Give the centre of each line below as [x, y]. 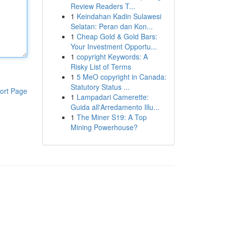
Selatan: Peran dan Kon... [111, 26]
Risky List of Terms [101, 67]
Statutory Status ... [100, 87]
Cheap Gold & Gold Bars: [117, 36]
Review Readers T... [103, 6]
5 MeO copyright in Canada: [121, 77]
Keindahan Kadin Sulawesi [119, 16]
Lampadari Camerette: [112, 97]
